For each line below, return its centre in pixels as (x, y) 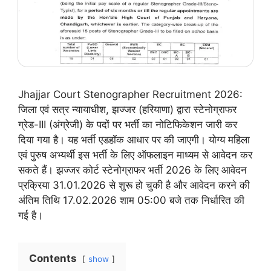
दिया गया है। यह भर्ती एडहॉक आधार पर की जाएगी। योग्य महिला (134, 139)
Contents (53, 258)
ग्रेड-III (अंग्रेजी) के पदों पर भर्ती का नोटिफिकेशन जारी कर (128, 124)
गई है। (31, 215)
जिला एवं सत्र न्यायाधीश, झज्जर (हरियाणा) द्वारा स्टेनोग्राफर (127, 109)
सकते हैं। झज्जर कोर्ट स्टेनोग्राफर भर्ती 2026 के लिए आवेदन (132, 170)
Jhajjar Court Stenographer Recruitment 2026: (130, 94)
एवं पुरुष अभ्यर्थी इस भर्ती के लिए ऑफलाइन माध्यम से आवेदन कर (135, 155)
